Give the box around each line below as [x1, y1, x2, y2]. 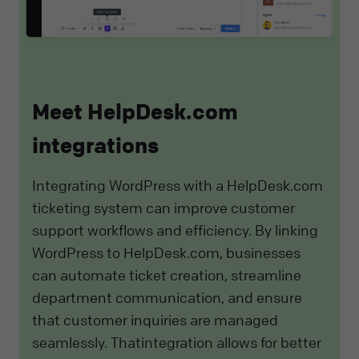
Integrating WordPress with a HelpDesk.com [32, 175, 323, 194]
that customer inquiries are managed [32, 310, 278, 329]
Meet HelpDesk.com [32, 99, 238, 126]
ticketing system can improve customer [32, 198, 295, 216]
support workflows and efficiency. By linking [32, 220, 318, 239]
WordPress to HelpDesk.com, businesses [32, 243, 301, 261]
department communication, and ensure [32, 288, 302, 306]
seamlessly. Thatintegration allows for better [32, 333, 321, 351]
